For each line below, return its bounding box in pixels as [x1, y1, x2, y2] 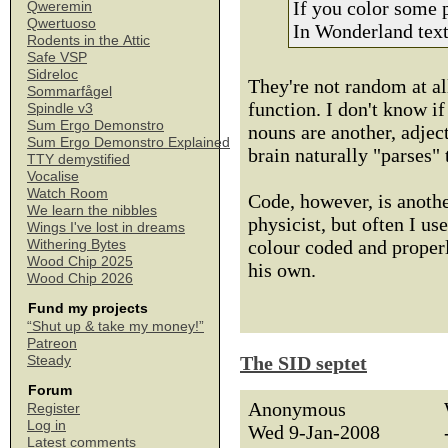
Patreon [27, 335, 77, 351]
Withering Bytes [27, 236, 126, 252]
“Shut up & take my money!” [27, 318, 204, 334]
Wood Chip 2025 [27, 253, 133, 269]
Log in [27, 417, 66, 433]
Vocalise [27, 168, 79, 184]
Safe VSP [27, 49, 87, 65]
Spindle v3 [27, 100, 93, 116]
